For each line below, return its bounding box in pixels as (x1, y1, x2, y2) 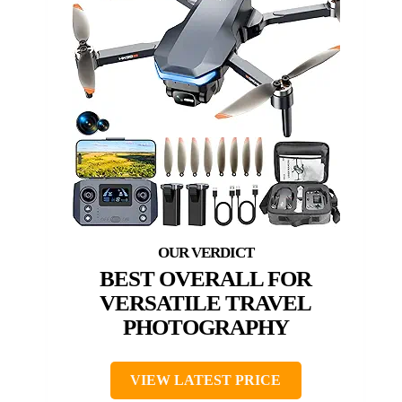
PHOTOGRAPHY (122, 314, 289, 339)
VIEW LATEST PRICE (130, 371, 281, 388)
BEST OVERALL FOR (100, 266, 311, 291)
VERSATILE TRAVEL (100, 290, 311, 315)
